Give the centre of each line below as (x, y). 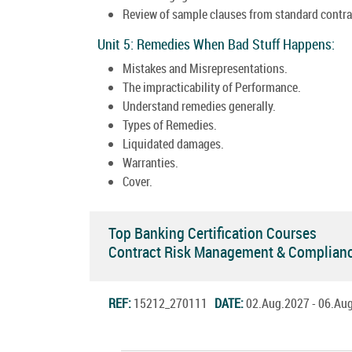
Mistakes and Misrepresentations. (205, 68)
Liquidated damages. (173, 143)
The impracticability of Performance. (212, 87)
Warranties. (150, 162)
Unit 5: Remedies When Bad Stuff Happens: (216, 44)
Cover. (137, 181)
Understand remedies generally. (199, 106)
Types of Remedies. (170, 125)
